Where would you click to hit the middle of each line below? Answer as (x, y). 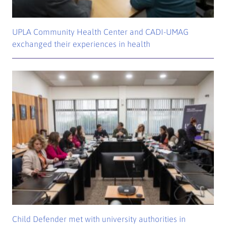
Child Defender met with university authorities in (99, 219)
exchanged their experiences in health (81, 44)
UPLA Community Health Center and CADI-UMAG (101, 32)
